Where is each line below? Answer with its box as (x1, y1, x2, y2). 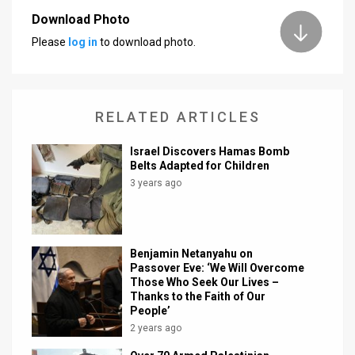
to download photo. (97, 36, 196, 49)
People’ (130, 303, 171, 317)
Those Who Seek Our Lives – (130, 275, 280, 288)
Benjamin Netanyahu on (130, 246, 254, 260)
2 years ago (130, 322, 182, 334)
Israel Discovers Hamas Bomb (130, 144, 290, 158)
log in (68, 36, 97, 49)
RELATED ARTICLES (94, 108, 261, 125)
